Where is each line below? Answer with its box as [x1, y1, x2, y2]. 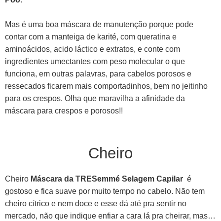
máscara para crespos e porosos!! [5, 106, 123, 115]
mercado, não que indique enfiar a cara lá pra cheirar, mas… [5, 211, 216, 220]
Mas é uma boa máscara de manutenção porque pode [5, 20, 193, 29]
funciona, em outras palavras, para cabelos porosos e [5, 69, 191, 78]
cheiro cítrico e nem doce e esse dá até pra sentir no [5, 199, 186, 208]
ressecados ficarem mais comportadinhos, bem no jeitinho [5, 81, 208, 90]
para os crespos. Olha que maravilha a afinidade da [5, 94, 185, 103]
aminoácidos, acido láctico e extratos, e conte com [5, 44, 180, 53]
